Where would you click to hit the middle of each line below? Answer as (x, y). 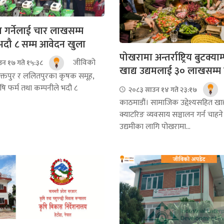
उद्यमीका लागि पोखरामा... (155, 127)
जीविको (83, 62)
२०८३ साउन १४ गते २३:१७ (162, 89)
